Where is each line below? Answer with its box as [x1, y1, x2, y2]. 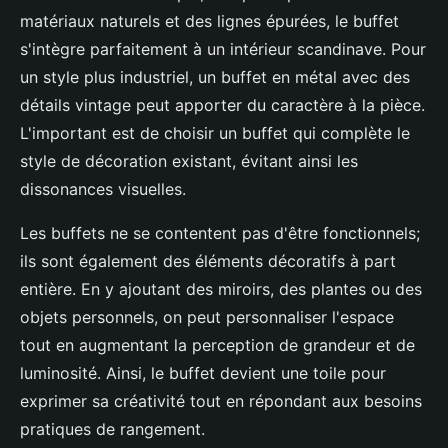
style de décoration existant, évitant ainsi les [20, 151, 358, 172]
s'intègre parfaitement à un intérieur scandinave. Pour [20, 39, 426, 60]
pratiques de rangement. [20, 419, 205, 440]
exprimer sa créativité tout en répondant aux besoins [20, 391, 422, 412]
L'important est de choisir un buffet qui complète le [20, 123, 410, 144]
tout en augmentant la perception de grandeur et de [20, 335, 415, 356]
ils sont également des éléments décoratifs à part [20, 251, 396, 272]
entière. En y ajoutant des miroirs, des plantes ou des [20, 279, 422, 300]
